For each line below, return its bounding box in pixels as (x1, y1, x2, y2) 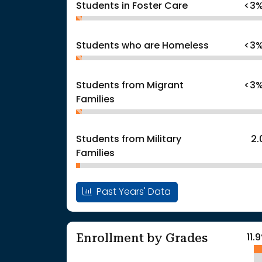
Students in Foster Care (76, 1, 188, 11)
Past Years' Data (94, 188, 171, 198)
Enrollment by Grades (76, 230, 208, 245)
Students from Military (76, 135, 181, 144)
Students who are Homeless (76, 41, 209, 51)
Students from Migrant (76, 81, 184, 91)
